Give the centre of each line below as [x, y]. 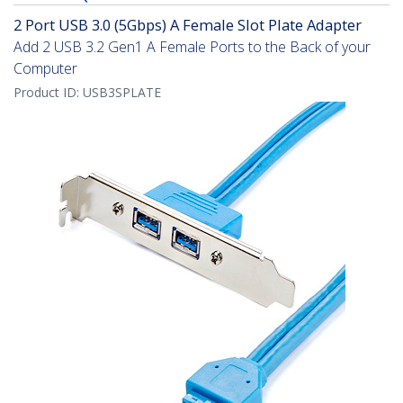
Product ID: [48, 93]
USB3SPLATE [122, 93]
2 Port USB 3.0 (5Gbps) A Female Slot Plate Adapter [188, 25]
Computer [45, 69]
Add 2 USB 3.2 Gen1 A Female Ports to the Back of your [192, 47]
